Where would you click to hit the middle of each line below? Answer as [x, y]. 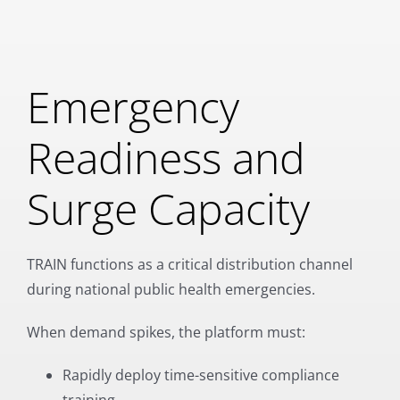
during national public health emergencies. [171, 289]
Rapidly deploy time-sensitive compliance [200, 375]
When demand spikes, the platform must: [166, 332]
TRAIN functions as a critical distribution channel [189, 264]
